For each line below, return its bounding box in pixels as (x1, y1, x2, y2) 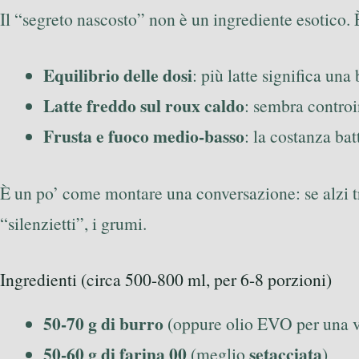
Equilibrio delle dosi (43, 63, 192, 88)
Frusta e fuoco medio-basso (43, 123, 244, 149)
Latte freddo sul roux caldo (43, 93, 244, 119)
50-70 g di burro (43, 310, 163, 336)
